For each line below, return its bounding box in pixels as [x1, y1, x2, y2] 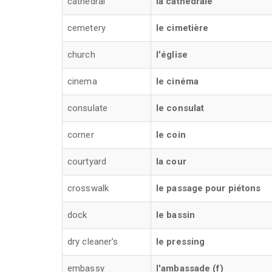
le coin [156, 129, 186, 140]
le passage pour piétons [156, 183, 261, 194]
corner [67, 129, 94, 140]
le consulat [156, 103, 205, 114]
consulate [67, 103, 107, 114]
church [67, 49, 95, 60]
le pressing [156, 236, 205, 247]
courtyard [67, 156, 106, 167]
